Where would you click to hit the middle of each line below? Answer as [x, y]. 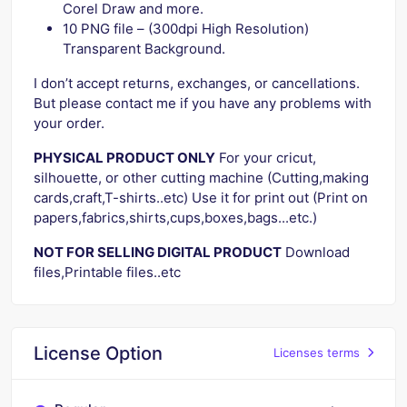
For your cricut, [266, 157]
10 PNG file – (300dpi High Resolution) [186, 28]
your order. [71, 123]
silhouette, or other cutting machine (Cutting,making [201, 177]
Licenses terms [317, 352]
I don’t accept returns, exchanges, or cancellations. [197, 83]
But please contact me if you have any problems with [203, 103]
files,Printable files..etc [107, 272]
